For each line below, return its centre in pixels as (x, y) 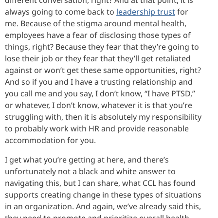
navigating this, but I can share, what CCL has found (100, 183)
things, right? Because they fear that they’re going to (102, 46)
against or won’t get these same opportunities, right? (103, 70)
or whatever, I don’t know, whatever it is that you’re (99, 105)
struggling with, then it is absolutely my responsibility (103, 117)
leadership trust (146, 11)
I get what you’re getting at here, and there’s (87, 159)
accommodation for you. (50, 140)
